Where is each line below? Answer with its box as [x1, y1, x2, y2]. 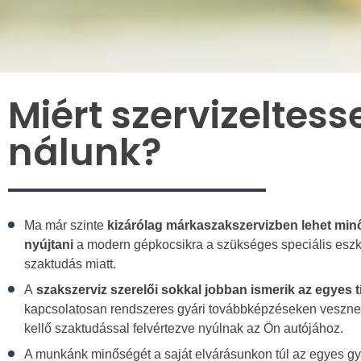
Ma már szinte [24, 218, 107, 232]
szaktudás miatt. [24, 257, 116, 271]
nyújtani [24, 238, 73, 251]
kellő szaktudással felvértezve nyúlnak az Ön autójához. [24, 322, 343, 335]
